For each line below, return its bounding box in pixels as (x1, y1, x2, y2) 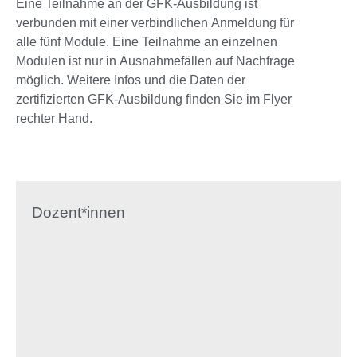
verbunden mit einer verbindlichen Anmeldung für (16, 16, 294, 29)
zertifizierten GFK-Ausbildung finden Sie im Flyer (16, 92, 292, 106)
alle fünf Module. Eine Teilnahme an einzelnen (16, 35, 277, 49)
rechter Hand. (16, 112, 92, 125)
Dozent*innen (32, 204, 125, 221)
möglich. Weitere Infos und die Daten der (16, 73, 245, 87)
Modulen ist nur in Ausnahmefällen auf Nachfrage (16, 54, 295, 68)
